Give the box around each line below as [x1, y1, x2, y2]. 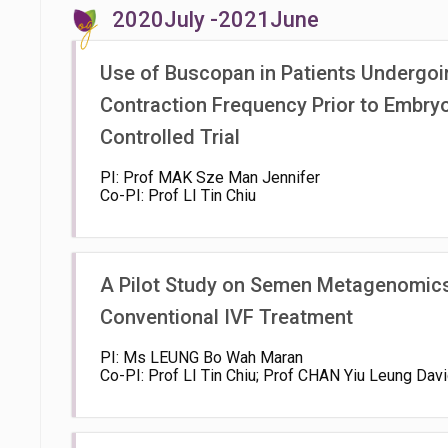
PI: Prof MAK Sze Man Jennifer [100, 168, 320, 187]
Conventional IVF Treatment [100, 305, 353, 329]
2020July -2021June [112, 7, 319, 32]
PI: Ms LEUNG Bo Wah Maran [100, 348, 303, 367]
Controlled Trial [100, 125, 240, 149]
